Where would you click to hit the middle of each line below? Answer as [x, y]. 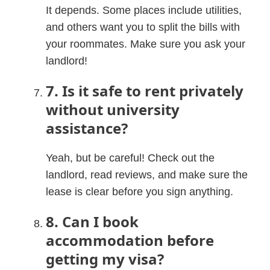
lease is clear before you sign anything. [140, 191]
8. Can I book [93, 221]
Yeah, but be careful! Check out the [130, 158]
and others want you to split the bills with [143, 27]
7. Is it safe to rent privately [145, 90]
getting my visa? [105, 259]
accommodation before [130, 240]
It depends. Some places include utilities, [144, 10]
